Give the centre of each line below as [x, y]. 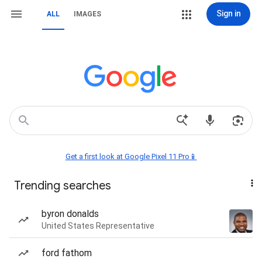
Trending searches [63, 186]
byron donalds [70, 214]
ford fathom [67, 253]
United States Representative [98, 226]
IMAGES [87, 14]
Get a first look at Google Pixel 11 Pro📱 [131, 156]
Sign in [228, 13]
